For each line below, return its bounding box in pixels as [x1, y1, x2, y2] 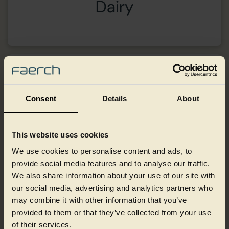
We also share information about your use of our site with [12, 171, 215, 180]
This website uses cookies [12, 130, 109, 139]
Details [102, 94, 127, 103]
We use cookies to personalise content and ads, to [12, 146, 192, 155]
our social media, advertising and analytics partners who [12, 183, 213, 192]
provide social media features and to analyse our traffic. [12, 158, 210, 168]
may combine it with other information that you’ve [12, 195, 187, 204]
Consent [26, 94, 56, 103]
